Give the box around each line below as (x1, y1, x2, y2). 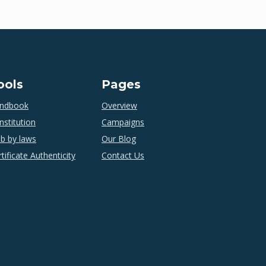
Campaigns (102, 116, 144, 128)
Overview (102, 99, 137, 111)
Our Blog (102, 132, 136, 144)
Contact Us (102, 149, 144, 161)
